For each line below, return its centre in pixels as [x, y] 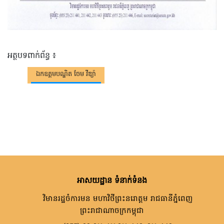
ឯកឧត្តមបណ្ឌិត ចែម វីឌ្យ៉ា [66, 74]
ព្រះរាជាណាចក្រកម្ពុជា [112, 211]
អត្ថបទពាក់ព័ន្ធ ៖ [32, 56]
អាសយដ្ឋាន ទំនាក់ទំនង [112, 181]
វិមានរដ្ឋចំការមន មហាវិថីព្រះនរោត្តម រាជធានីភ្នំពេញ [117, 199]
